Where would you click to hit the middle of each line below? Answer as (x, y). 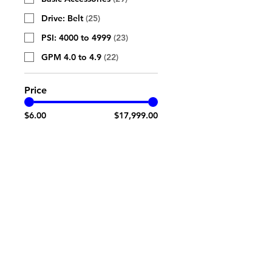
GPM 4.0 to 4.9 (71, 57)
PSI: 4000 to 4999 (76, 38)
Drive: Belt (62, 18)
